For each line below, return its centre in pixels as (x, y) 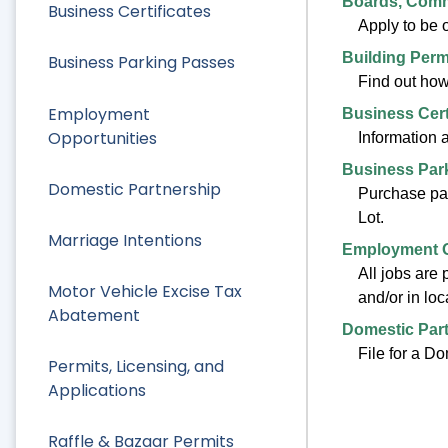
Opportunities (102, 138)
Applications (97, 391)
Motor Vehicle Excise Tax (145, 292)
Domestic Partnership (134, 189)
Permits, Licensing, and (136, 367)
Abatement (94, 316)
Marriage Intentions (125, 240)
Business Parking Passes (141, 63)
